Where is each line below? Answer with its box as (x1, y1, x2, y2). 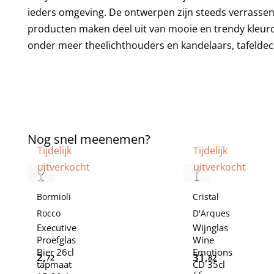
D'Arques (192, 207, 230, 220)
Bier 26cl (36, 246, 74, 259)
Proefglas (36, 234, 76, 246)
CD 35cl (192, 258, 225, 271)
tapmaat (36, 258, 72, 271)
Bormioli (36, 191, 71, 203)
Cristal (192, 191, 219, 203)
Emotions (192, 246, 232, 259)
